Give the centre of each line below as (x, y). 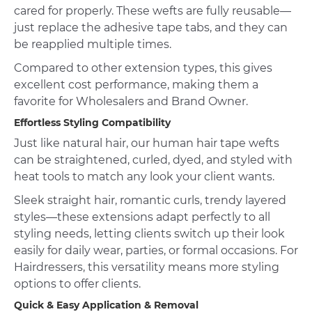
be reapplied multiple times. (93, 44)
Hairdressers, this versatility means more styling (147, 267)
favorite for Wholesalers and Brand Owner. (131, 101)
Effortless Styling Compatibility (92, 122)
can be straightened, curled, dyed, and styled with (153, 159)
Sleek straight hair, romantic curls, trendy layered (150, 200)
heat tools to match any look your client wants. (144, 176)
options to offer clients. (77, 283)
